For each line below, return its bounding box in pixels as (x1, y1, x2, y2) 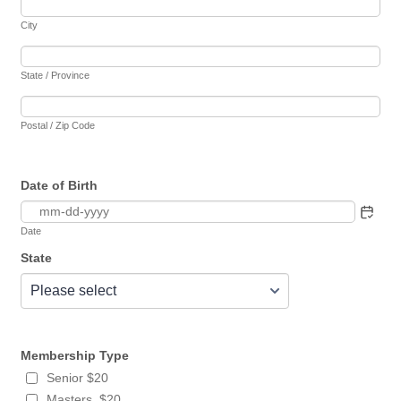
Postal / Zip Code (21, 120, 96, 131)
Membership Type (21, 348, 130, 363)
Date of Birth (21, 178, 98, 192)
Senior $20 (47, 371, 109, 385)
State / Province (21, 70, 90, 81)
